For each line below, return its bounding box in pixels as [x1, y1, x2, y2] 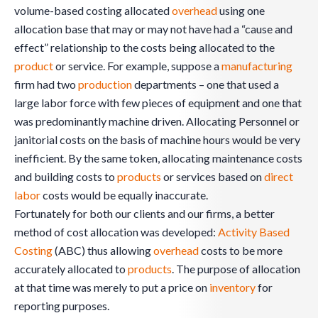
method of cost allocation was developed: [14, 225, 218, 239]
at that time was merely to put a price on [14, 280, 209, 295]
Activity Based [218, 225, 290, 239]
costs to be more [199, 243, 283, 258]
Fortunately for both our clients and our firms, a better [14, 207, 275, 221]
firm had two [14, 77, 78, 92]
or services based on [161, 170, 264, 184]
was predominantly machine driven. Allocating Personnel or [14, 114, 300, 128]
